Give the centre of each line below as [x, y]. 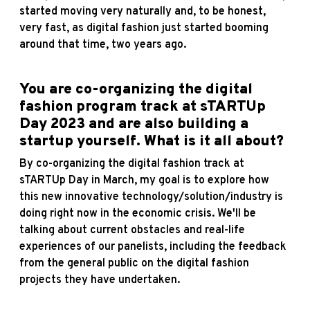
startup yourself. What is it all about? [152, 141]
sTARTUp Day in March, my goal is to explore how [144, 180]
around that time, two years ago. [103, 45]
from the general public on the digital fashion [134, 263]
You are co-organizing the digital [136, 89]
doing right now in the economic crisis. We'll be [138, 213]
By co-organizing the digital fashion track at [132, 164]
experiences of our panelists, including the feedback [153, 247]
